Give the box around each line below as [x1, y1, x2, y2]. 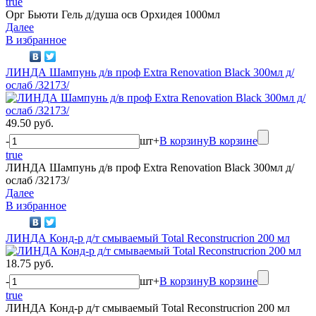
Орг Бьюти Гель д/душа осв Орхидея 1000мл [6, 8, 220, 20]
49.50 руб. [6, 116, 54, 129]
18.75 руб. [6, 257, 54, 269]
